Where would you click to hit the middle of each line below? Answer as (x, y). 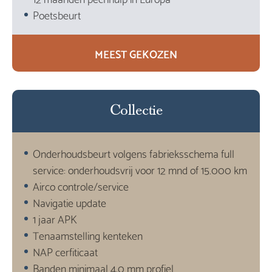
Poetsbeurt (57, 15)
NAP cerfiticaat (66, 251)
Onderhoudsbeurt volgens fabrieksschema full (134, 153)
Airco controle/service (81, 186)
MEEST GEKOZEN (136, 53)
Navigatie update (70, 202)
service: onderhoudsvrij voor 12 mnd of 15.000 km (140, 169)
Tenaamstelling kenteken (88, 235)
